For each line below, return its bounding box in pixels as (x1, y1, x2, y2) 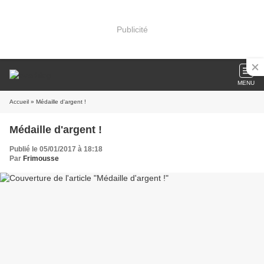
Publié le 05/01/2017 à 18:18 (9, 145, 103, 153)
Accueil (9, 98, 29, 105)
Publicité (116, 24, 148, 34)
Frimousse (23, 154, 59, 163)
